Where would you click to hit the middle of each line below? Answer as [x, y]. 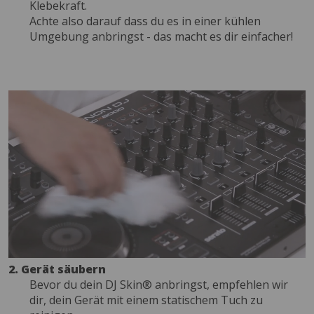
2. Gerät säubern [57, 269]
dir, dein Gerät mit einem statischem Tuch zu [146, 300]
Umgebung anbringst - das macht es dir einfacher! [161, 37]
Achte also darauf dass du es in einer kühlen [145, 21]
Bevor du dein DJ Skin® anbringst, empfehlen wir [159, 284]
